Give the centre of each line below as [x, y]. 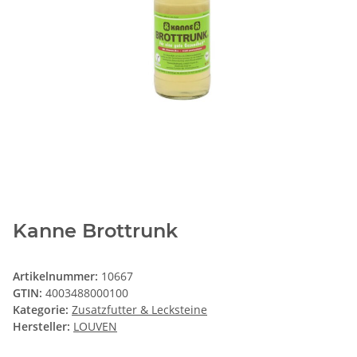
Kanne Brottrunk [95, 231]
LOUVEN [95, 327]
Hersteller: [41, 327]
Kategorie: [42, 310]
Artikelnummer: [57, 277]
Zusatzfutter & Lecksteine [139, 310]
